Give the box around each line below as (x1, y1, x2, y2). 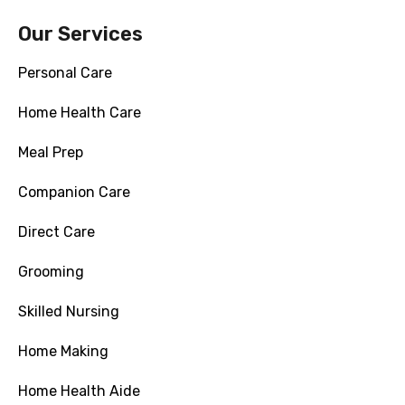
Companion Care (18, 184, 130, 202)
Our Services (18, 22, 143, 47)
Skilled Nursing (18, 303, 119, 321)
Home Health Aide (18, 382, 140, 400)
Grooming (18, 263, 84, 281)
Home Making (18, 343, 108, 361)
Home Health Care (18, 104, 141, 122)
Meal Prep (18, 144, 83, 162)
